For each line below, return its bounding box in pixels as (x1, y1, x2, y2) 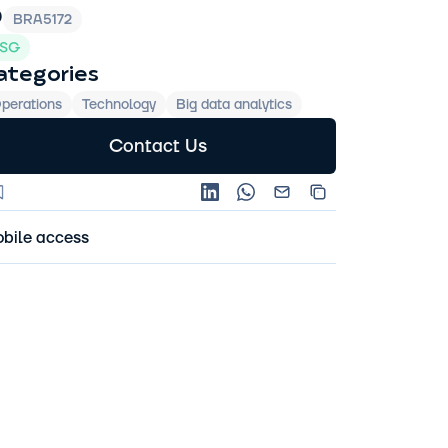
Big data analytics (176, 96, 292, 114)
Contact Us (109, 134, 207, 158)
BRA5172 (13, 10, 72, 29)
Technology (82, 96, 156, 114)
